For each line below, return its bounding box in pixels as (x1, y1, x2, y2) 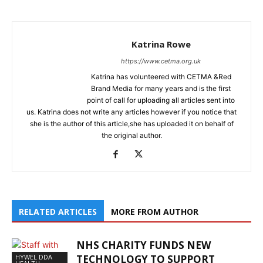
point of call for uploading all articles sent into (87, 95, 235, 104)
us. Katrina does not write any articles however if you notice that (26, 107, 237, 116)
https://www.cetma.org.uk (121, 56, 201, 65)
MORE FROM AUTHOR (111, 205, 198, 217)
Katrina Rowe (131, 38, 191, 50)
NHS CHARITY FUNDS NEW (76, 238, 211, 252)
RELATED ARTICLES (19, 205, 97, 217)
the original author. (101, 130, 162, 140)
